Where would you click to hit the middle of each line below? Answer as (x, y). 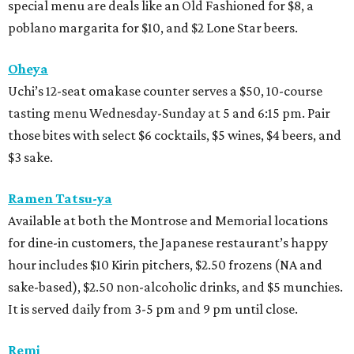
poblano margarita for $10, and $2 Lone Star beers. (153, 28)
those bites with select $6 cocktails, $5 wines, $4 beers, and (175, 136)
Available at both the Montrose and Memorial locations (168, 221)
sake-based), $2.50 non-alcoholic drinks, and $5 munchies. (175, 287)
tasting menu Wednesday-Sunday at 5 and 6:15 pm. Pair (169, 113)
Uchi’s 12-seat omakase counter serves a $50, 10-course (165, 91)
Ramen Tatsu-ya (60, 199)
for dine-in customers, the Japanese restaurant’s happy (168, 243)
